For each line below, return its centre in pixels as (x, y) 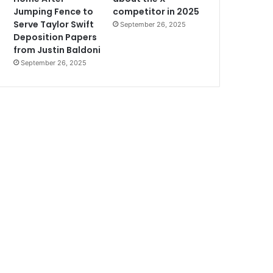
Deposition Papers (55, 37)
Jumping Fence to (54, 12)
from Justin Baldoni (57, 50)
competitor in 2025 (156, 12)
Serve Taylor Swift (54, 25)
